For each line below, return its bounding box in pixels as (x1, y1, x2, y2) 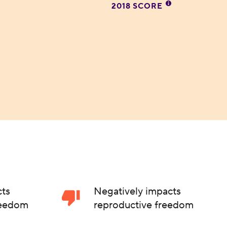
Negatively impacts (94, 185, 181, 198)
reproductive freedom (94, 199, 194, 212)
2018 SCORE (111, 2, 165, 12)
